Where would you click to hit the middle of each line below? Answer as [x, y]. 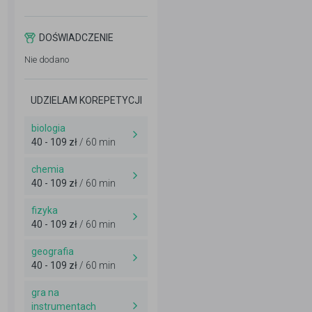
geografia [53, 251]
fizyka [45, 210]
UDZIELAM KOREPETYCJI [86, 100]
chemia [48, 169]
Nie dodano [47, 60]
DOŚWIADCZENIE [76, 38]
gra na [45, 292]
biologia [48, 128]
